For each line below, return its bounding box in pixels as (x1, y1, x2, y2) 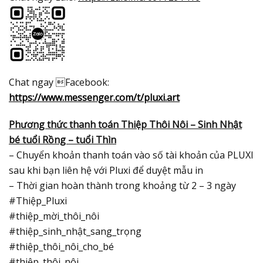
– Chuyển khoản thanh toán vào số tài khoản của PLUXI (9, 149, 254, 161)
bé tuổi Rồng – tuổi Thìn (9, 133, 116, 146)
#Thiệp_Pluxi (9, 194, 67, 207)
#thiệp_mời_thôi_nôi (9, 210, 99, 222)
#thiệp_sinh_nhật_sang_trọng (9, 225, 141, 238)
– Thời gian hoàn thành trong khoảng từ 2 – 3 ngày (9, 179, 236, 192)
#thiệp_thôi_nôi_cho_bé (9, 240, 114, 253)
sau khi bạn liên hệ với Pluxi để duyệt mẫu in (9, 164, 203, 177)
